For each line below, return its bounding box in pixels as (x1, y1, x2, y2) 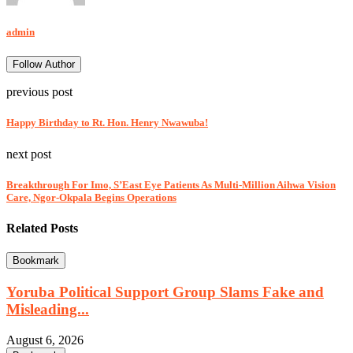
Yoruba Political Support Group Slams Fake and (6, 283, 324, 300)
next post (6, 147, 51, 161)
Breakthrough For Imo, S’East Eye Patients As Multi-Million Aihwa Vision (6, 178, 336, 191)
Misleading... (6, 300, 89, 318)
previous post (6, 85, 72, 99)
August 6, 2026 (6, 333, 84, 347)
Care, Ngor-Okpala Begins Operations (6, 191, 176, 203)
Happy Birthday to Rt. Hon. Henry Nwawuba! (6, 117, 208, 129)
